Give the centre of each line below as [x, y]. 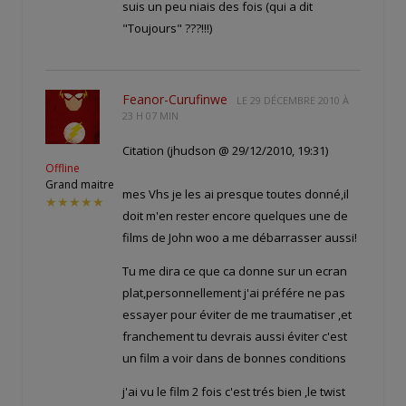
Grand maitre [80, 185]
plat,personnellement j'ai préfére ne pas [234, 293]
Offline [63, 169]
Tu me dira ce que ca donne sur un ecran [235, 271]
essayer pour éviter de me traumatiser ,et [237, 315]
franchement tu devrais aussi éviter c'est [235, 337]
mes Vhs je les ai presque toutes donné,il [236, 194]
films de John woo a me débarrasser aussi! [240, 238]
